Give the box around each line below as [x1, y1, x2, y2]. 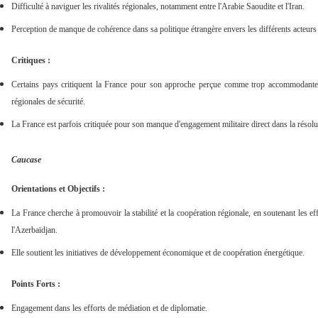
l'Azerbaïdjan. [11, 225, 57, 236]
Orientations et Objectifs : [11, 184, 105, 194]
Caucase [11, 155, 41, 165]
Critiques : [11, 55, 50, 66]
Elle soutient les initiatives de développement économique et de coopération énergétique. [11, 248, 305, 258]
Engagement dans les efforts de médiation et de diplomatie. [11, 303, 207, 314]
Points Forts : [11, 279, 60, 290]
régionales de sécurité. [11, 97, 85, 107]
